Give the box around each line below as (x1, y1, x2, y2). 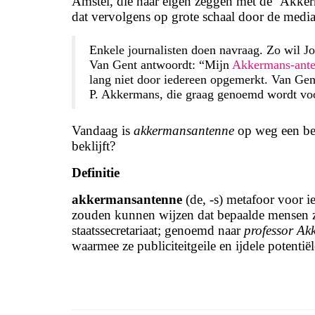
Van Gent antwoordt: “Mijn (89, 58, 232, 72)
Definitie (72, 165, 120, 180)
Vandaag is (72, 123, 134, 138)
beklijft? (72, 139, 115, 153)
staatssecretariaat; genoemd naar (72, 223, 244, 238)
